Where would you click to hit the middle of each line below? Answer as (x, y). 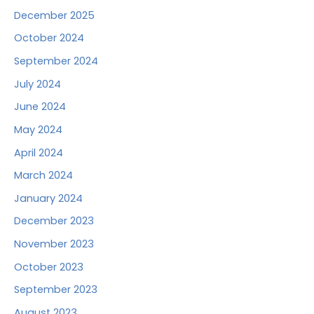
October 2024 (49, 38)
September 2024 (56, 61)
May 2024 (38, 129)
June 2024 (40, 107)
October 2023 (49, 267)
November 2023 (54, 244)
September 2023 (56, 290)
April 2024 (39, 152)
